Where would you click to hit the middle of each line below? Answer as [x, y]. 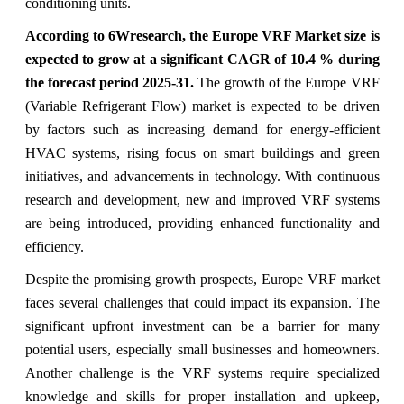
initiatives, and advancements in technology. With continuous [202, 176]
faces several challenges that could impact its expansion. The [202, 302]
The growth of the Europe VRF [287, 82]
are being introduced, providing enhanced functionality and [202, 223]
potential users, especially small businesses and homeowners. [202, 349]
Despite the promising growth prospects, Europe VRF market [202, 279]
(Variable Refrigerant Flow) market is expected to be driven [202, 106]
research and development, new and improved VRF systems [202, 199]
